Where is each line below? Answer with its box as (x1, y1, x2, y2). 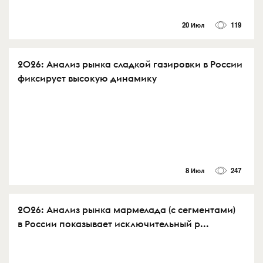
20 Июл (181, 19, 204, 30)
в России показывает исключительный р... (18, 217, 209, 230)
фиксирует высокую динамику (18, 72, 157, 84)
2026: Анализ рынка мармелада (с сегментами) (18, 203, 235, 215)
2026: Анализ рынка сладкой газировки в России (18, 58, 242, 70)
